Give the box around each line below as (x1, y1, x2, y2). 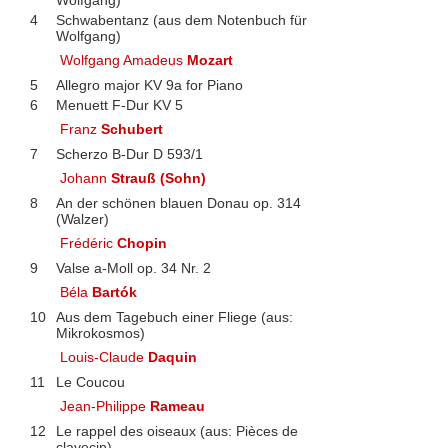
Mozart (187, 51, 234, 68)
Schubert (101, 120, 164, 137)
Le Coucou (55, 373, 125, 390)
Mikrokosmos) (55, 324, 145, 341)
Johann (60, 169, 112, 186)
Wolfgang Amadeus (60, 51, 188, 68)
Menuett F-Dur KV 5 (55, 96, 183, 113)
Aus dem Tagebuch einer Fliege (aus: (55, 308, 293, 325)
